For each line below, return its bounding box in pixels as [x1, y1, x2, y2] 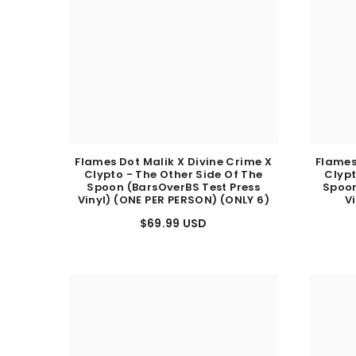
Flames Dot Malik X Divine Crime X [75, 161, 273, 177]
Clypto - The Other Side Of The [83, 174, 263, 190]
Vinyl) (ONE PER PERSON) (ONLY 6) [77, 199, 269, 215]
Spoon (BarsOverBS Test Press [87, 187, 261, 203]
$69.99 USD [139, 222, 207, 239]
